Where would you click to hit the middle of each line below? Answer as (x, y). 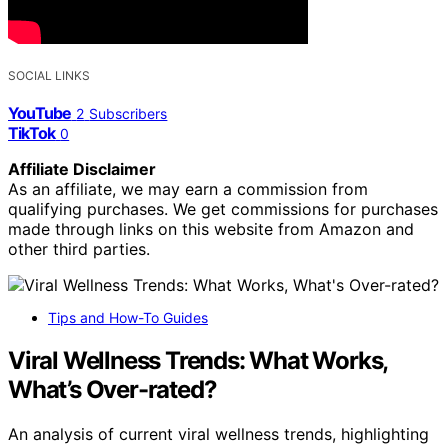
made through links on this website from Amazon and (211, 229)
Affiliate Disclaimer (82, 169)
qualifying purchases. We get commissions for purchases (223, 209)
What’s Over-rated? (112, 389)
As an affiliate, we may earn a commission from (188, 189)
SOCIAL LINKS (49, 75)
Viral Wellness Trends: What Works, (198, 360)
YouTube (40, 113)
